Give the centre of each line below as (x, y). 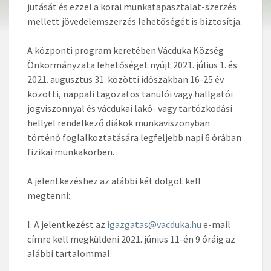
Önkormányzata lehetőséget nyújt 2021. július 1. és (132, 64)
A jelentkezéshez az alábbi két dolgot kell (114, 181)
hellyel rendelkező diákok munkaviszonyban (119, 122)
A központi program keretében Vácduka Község (126, 50)
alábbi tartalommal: (70, 253)
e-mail (216, 224)
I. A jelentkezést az (67, 224)
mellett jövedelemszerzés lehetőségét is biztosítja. (135, 21)
